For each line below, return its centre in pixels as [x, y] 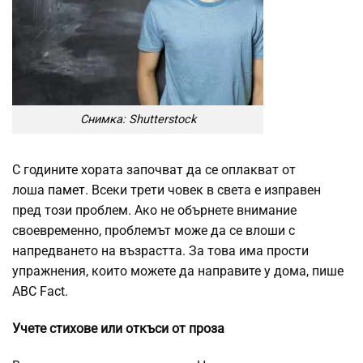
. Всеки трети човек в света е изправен [203, 190]
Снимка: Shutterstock [138, 120]
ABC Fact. [40, 292]
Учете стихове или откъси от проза [118, 329]
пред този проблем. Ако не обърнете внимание [154, 211]
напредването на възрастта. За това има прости [160, 251]
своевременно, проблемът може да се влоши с [154, 231]
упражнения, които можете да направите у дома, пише [178, 271]
